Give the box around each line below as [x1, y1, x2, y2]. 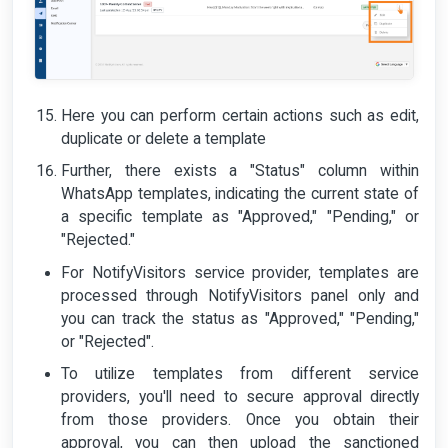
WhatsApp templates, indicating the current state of [61, 185, 419, 204]
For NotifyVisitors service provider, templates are [61, 263, 419, 282]
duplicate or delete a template [61, 130, 266, 149]
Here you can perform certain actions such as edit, [61, 107, 419, 126]
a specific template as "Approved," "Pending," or [61, 208, 419, 227]
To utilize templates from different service [61, 365, 419, 384]
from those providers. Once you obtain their [61, 411, 419, 430]
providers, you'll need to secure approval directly [61, 388, 419, 407]
